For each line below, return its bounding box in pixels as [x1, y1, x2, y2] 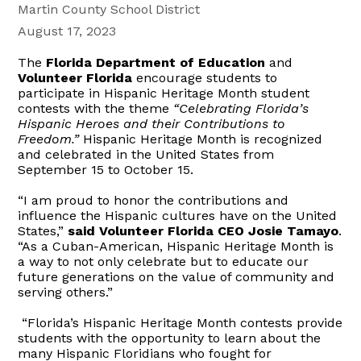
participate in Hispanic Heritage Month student [18, 85, 310, 101]
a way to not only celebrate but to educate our [18, 253, 309, 269]
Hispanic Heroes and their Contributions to [18, 115, 286, 131]
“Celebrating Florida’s [173, 100, 309, 116]
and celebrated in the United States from [18, 146, 275, 162]
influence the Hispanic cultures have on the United [18, 207, 338, 223]
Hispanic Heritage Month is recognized [83, 131, 323, 147]
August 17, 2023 [18, 23, 117, 39]
